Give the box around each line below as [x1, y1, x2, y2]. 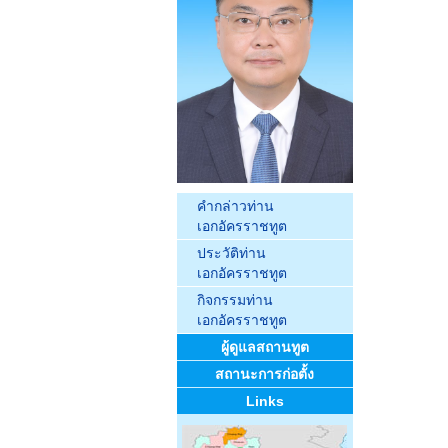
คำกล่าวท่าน [196, 198, 274, 214]
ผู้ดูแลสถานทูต [220, 339, 309, 355]
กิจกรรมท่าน [196, 292, 273, 308]
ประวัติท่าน [196, 245, 266, 261]
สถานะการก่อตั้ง [215, 366, 314, 382]
